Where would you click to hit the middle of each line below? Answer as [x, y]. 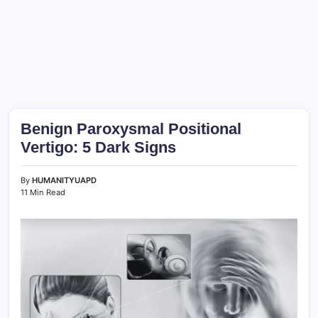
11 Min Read [43, 192]
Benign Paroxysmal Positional [131, 128]
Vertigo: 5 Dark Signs [98, 147]
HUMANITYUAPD [64, 180]
